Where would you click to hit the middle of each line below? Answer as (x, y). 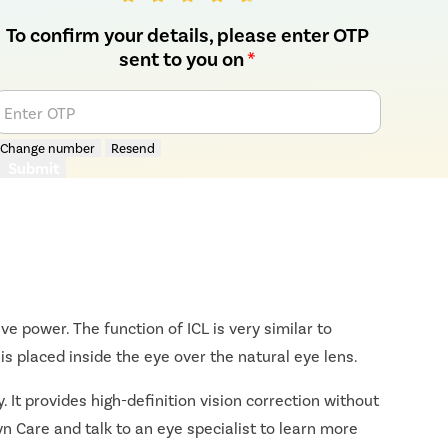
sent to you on (183, 58)
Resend (133, 148)
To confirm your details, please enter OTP (188, 34)
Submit (34, 167)
